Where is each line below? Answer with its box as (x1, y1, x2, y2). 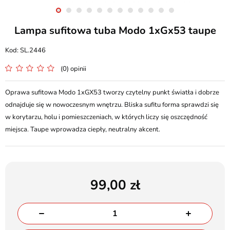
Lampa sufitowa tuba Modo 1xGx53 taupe (14, 24, 216, 37)
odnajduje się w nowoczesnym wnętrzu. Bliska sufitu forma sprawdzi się (5, 100, 219, 109)
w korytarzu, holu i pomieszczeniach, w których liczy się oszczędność (5, 112, 207, 122)
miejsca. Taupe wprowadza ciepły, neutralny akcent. (5, 125, 160, 134)
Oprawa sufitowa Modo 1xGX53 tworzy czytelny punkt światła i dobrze (5, 88, 219, 97)
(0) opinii (61, 64, 86, 73)
